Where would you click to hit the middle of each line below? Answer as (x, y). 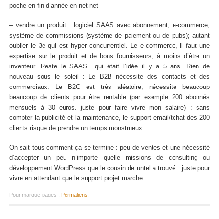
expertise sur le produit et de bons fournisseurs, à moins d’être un (109, 56)
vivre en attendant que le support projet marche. (77, 179)
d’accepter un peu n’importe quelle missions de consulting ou (109, 158)
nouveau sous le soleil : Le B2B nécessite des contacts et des (109, 77)
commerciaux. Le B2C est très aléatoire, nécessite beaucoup (109, 87)
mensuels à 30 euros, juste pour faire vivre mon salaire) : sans (109, 108)
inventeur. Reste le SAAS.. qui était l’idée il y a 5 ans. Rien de (109, 67)
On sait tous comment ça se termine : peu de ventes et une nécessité (109, 148)
